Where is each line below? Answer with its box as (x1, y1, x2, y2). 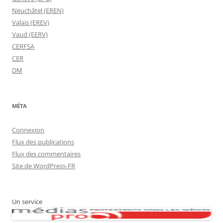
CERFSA (12, 42, 34, 51)
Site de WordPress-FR (12, 161, 75, 170)
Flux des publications (12, 137, 74, 146)
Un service (12, 197, 42, 206)
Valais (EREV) (12, 18, 49, 27)
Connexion (12, 125, 44, 134)
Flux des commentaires (12, 149, 81, 158)
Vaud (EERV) (12, 30, 48, 39)
